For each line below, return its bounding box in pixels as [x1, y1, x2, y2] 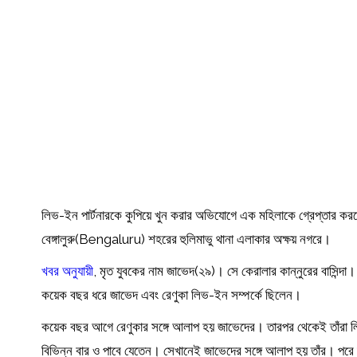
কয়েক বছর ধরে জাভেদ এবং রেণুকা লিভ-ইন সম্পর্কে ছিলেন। [41, 287, 301, 304]
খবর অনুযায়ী [41, 263, 93, 280]
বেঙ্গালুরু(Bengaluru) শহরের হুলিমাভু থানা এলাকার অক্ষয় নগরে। [41, 231, 331, 248]
